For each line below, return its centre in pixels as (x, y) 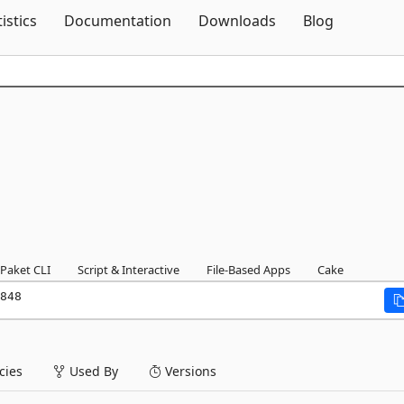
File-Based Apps (248, 270)
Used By (92, 371)
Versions (189, 371)
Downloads (237, 21)
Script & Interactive (129, 270)
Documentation (118, 21)
